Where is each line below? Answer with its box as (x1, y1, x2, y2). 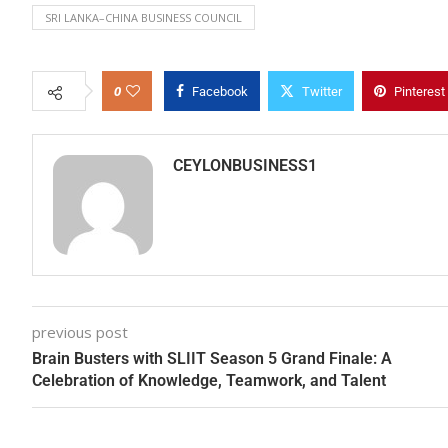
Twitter (302, 84, 342, 100)
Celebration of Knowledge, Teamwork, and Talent (32, 371, 386, 391)
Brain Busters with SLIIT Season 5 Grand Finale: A (32, 349, 392, 369)
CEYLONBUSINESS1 (173, 156, 317, 176)
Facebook (192, 84, 248, 100)
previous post (32, 322, 128, 343)
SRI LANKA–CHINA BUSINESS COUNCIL (45, 10, 242, 26)
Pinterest (394, 84, 445, 100)
